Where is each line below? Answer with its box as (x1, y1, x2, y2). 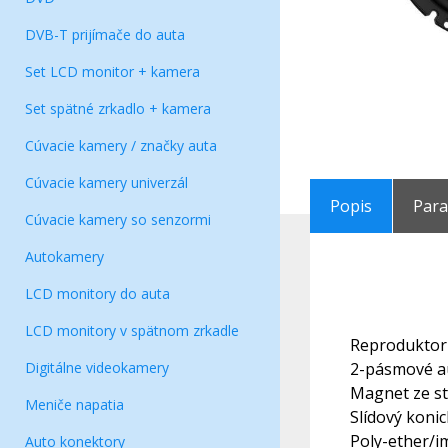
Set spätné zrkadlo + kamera (25, 99, 211, 118)
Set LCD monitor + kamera (25, 62, 200, 81)
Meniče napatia (25, 395, 124, 414)
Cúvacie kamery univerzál (25, 173, 188, 192)
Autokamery (25, 247, 104, 266)
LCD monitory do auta (25, 284, 170, 303)
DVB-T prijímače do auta (25, 25, 185, 44)
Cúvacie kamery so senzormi (25, 210, 211, 229)
